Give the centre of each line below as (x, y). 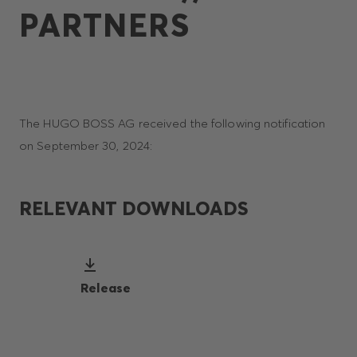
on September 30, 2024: (86, 145)
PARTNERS (104, 25)
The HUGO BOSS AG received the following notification (173, 123)
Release (106, 287)
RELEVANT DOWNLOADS (133, 208)
